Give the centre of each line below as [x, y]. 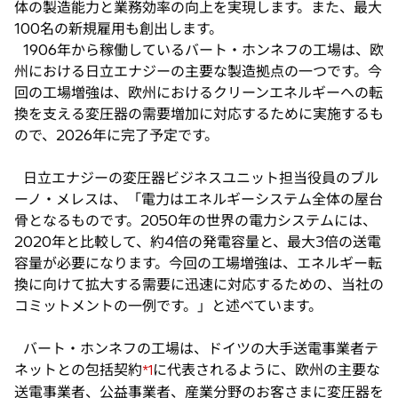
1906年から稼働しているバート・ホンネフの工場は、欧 [199, 49]
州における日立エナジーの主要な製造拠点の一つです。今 [198, 71]
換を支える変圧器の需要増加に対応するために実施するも [199, 113]
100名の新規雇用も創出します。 [119, 28]
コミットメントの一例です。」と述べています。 [168, 305]
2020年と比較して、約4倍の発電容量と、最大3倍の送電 [198, 241]
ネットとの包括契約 [78, 369]
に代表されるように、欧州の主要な [267, 369]
